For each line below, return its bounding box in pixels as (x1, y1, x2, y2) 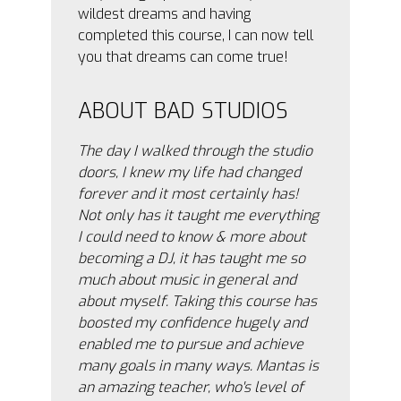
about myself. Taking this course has (78, 292, 318, 311)
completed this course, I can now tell (78, 26, 314, 45)
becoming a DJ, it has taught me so (78, 249, 306, 268)
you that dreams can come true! (78, 47, 289, 66)
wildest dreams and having (78, 4, 252, 23)
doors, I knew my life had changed (78, 163, 302, 182)
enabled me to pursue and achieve (78, 335, 304, 354)
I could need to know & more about (78, 227, 307, 246)
